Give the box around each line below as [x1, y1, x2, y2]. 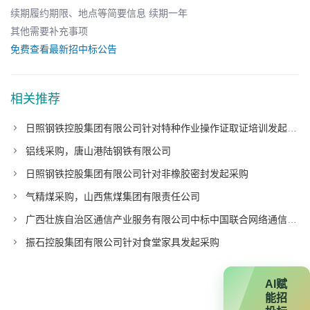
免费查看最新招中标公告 [10, 43, 117, 55]
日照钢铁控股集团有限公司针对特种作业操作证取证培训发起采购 [26, 122, 287, 134]
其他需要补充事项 [10, 25, 88, 37]
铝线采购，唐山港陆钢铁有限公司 [26, 145, 171, 156]
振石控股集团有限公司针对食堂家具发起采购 [26, 236, 219, 248]
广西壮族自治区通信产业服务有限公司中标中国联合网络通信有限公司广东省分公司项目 [26, 213, 287, 225]
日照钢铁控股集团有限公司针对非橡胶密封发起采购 [26, 167, 248, 179]
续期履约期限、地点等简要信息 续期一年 [10, 7, 188, 19]
